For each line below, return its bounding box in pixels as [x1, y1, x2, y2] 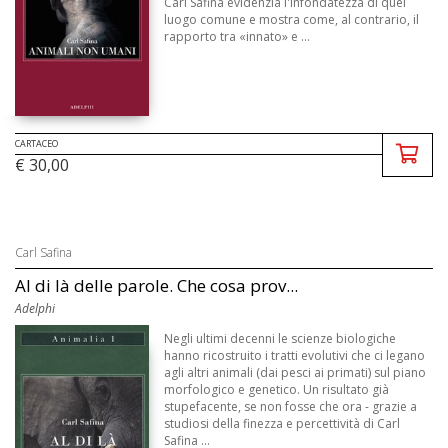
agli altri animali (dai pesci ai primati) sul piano [164, 364, 427, 382]
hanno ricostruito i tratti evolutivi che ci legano [164, 347, 426, 365]
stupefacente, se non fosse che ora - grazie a [164, 398, 418, 416]
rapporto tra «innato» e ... [164, 27, 311, 45]
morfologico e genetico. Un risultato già [164, 381, 390, 399]
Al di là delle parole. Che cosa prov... [15, 274, 298, 298]
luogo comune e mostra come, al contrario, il [164, 10, 420, 28]
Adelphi [15, 300, 55, 318]
